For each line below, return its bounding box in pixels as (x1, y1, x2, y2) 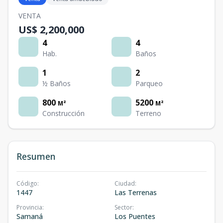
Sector (114, 203, 132, 212)
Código (16, 179, 37, 188)
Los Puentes (114, 212, 155, 221)
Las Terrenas (114, 188, 157, 197)
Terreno (135, 109, 161, 118)
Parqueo (135, 79, 163, 88)
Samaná (16, 212, 43, 221)
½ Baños (42, 79, 71, 88)
